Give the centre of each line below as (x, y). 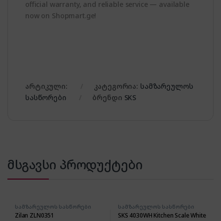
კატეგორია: (117, 86)
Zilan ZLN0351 (35, 216)
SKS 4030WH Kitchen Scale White (162, 216)
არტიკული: (47, 86)
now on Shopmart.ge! (61, 16)
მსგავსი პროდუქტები (75, 165)
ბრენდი (108, 98)
